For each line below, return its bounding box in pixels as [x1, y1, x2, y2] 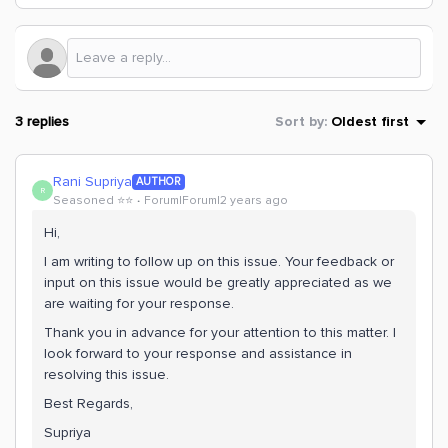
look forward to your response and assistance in [44, 345, 352, 362]
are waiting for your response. [44, 295, 234, 312]
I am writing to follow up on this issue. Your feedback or [44, 253, 394, 270]
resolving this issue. [44, 366, 169, 383]
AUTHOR [136, 174, 181, 188]
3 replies [15, 113, 69, 130]
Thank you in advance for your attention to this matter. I [44, 324, 396, 341]
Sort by [275, 114, 324, 129]
